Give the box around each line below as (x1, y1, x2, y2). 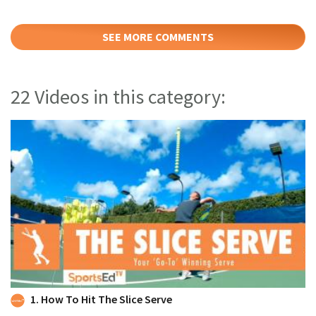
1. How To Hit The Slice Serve (30, 292, 172, 307)
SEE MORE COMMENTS (102, 29, 214, 44)
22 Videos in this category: (11, 83, 226, 109)
